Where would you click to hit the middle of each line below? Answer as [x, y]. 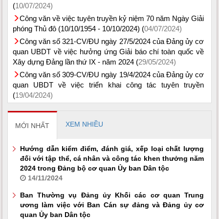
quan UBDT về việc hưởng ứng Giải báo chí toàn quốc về [108, 51]
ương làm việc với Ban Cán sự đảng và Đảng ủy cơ [112, 205]
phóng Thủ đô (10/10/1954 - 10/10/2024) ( [78, 28]
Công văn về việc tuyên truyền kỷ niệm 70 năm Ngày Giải [112, 18]
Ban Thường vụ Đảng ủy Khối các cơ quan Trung [112, 195]
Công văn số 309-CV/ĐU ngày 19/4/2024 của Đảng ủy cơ [112, 74]
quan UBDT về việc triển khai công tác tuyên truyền [108, 85]
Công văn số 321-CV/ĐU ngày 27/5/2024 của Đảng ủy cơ [112, 41]
